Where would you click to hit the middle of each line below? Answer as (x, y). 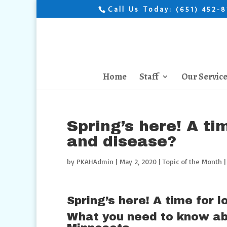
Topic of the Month (192, 161)
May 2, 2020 (138, 161)
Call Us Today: (142, 9)
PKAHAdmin (95, 161)
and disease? (122, 141)
